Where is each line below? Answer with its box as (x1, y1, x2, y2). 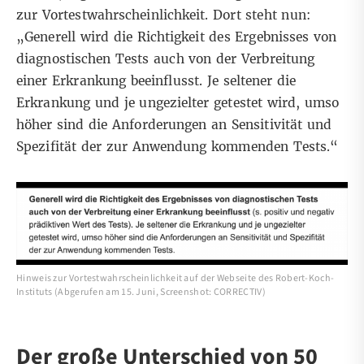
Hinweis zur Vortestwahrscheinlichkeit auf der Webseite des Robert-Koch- (16, 271, 335, 285)
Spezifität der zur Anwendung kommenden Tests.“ (16, 138, 348, 154)
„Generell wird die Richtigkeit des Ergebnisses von (16, 28, 337, 45)
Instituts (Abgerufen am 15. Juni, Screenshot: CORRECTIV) (16, 284, 266, 299)
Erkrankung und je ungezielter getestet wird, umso (16, 94, 340, 110)
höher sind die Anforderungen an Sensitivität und (16, 116, 332, 132)
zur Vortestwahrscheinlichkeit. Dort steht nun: (16, 6, 310, 23)
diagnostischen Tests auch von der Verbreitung (16, 50, 315, 67)
